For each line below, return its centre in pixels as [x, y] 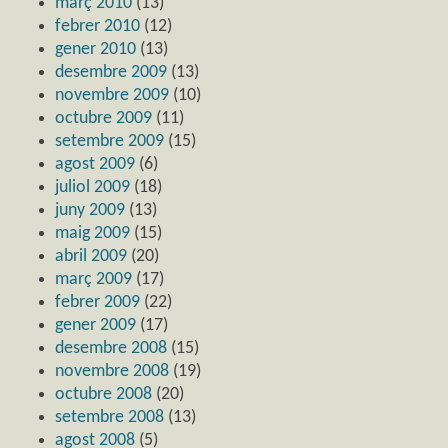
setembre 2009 [109, 142]
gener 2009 [95, 326]
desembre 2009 [111, 73]
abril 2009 [91, 257]
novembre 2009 [112, 96]
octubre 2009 [103, 119]
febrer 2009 [97, 303]
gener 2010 [95, 50]
